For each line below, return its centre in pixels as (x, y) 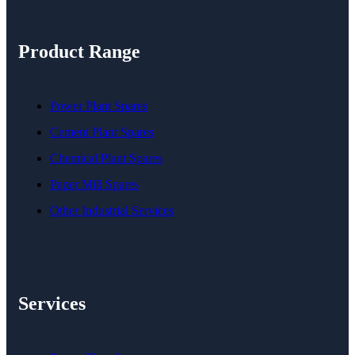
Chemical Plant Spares (106, 158)
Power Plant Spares (99, 105)
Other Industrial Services (112, 210)
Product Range (79, 51)
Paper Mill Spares (94, 184)
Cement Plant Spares (102, 132)
